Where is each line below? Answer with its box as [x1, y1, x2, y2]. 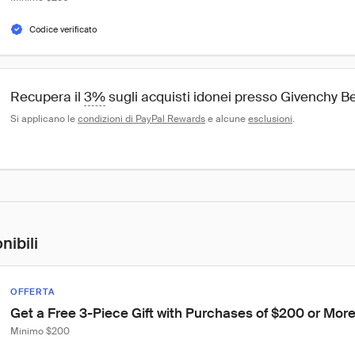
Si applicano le [10, 113, 78, 125]
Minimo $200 [10, 325, 70, 338]
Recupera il [10, 88, 84, 105]
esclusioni [248, 113, 292, 125]
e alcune [205, 113, 248, 125]
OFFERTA [10, 286, 55, 297]
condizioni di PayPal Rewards [78, 113, 205, 125]
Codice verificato [29, 24, 97, 35]
